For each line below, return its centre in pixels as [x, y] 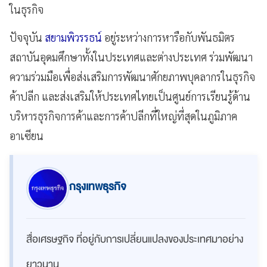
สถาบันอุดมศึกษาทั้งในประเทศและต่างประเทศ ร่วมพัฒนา [131, 57]
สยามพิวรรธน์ [73, 37]
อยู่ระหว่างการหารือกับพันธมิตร [168, 37]
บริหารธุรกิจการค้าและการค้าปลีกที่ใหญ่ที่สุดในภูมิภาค [123, 116]
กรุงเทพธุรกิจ [98, 187]
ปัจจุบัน [27, 37]
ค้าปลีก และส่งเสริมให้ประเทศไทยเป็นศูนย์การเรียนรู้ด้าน [130, 96]
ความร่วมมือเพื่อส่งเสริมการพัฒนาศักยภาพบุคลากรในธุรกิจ [132, 76]
